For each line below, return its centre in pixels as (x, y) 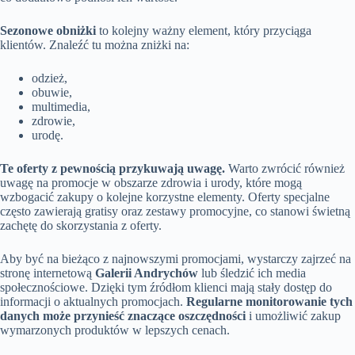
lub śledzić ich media (252, 273)
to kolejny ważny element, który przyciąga (204, 31)
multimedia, (61, 107)
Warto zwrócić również (285, 169)
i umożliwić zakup (293, 316)
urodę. (48, 136)
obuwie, (52, 93)
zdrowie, (53, 121)
